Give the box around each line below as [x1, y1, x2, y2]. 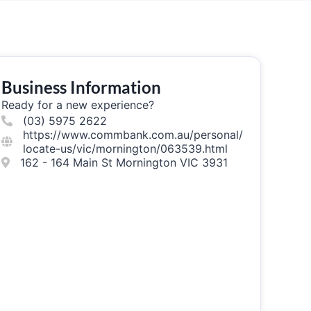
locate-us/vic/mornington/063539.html [22, 142, 228, 155]
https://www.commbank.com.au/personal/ [22, 128, 243, 142]
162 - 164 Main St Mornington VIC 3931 [19, 155, 228, 169]
